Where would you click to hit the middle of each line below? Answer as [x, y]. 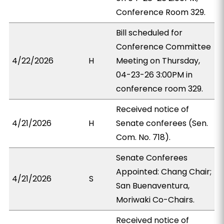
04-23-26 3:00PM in [154, 75]
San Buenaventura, [153, 186]
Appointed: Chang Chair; [164, 172]
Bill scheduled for [149, 33]
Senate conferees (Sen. [162, 123]
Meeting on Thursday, [158, 61]
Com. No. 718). [143, 137]
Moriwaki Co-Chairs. [155, 200]
